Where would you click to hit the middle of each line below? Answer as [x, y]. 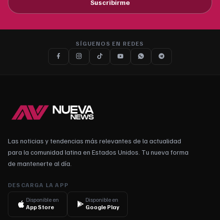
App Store [40, 207]
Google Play [102, 207]
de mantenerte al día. [40, 163]
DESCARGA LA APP [38, 185]
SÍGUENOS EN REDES [110, 43]
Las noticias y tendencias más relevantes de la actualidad [95, 140]
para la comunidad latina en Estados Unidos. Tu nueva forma [98, 152]
